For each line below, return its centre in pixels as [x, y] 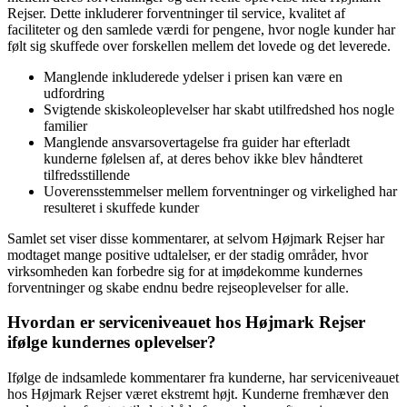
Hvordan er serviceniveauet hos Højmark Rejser [186, 323]
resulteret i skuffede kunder [121, 207]
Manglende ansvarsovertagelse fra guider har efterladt [197, 142]
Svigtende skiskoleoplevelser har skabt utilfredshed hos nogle [219, 109]
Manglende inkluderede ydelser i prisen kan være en [193, 76]
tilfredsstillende [87, 174]
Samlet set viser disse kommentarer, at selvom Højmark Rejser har [196, 238]
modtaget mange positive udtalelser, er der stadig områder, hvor [188, 254]
